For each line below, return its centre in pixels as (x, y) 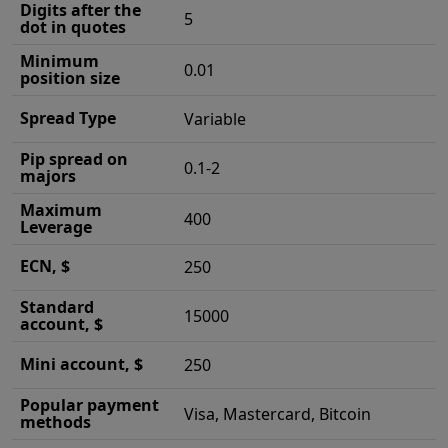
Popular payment (89, 404)
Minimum (59, 60)
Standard (57, 306)
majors (48, 175)
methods (55, 421)
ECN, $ (45, 265)
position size (70, 77)
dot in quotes (73, 26)
